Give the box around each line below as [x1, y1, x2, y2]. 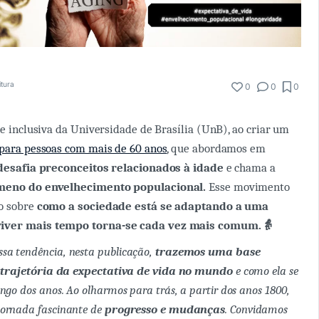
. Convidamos [225, 302, 288, 316]
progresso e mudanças [104, 302, 226, 316]
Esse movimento [206, 179, 291, 194]
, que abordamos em [167, 141, 266, 155]
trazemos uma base [155, 244, 261, 258]
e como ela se [232, 263, 298, 278]
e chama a [226, 160, 276, 174]
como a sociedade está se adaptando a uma [36, 199, 269, 213]
